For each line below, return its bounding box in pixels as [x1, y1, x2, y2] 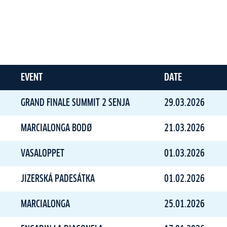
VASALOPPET [21, 148, 64, 159]
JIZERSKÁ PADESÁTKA [21, 174, 95, 184]
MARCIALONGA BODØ [21, 123, 92, 133]
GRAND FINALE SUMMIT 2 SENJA [21, 98, 130, 108]
